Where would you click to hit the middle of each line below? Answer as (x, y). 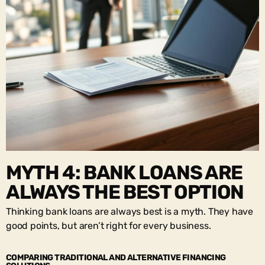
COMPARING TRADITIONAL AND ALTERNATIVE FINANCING (116, 257)
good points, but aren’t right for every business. (109, 225)
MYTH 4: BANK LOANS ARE (124, 172)
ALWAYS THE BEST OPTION (125, 192)
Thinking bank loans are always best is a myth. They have (130, 211)
